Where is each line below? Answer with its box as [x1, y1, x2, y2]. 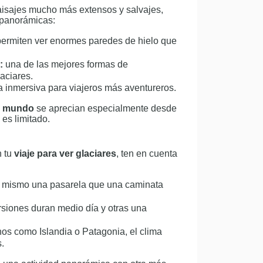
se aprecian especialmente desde [34, 103, 177, 113]
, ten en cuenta [116, 149, 177, 159]
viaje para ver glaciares [14, 149, 116, 159]
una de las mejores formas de [3, 59, 128, 69]
